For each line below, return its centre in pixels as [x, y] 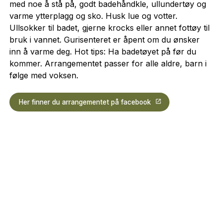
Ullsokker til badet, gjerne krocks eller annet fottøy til [109, 28]
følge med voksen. [44, 76]
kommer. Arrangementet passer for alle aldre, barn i [108, 64]
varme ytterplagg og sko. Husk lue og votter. [93, 16]
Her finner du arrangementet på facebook [84, 102]
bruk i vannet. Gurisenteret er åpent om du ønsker [104, 40]
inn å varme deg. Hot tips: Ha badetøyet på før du [103, 52]
